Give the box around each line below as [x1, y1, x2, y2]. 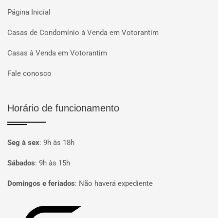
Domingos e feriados [7, 179, 75, 188]
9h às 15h [39, 159, 70, 167]
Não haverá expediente [79, 179, 153, 188]
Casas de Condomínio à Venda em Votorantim [7, 28, 159, 37]
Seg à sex [7, 138, 39, 147]
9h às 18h [43, 138, 74, 147]
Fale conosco [7, 69, 52, 78]
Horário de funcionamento [7, 103, 119, 113]
